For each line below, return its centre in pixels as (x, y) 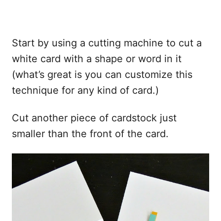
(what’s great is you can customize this (102, 75)
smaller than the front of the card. (90, 134)
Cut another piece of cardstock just (94, 118)
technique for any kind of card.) (85, 91)
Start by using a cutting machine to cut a (107, 43)
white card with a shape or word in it (97, 59)
